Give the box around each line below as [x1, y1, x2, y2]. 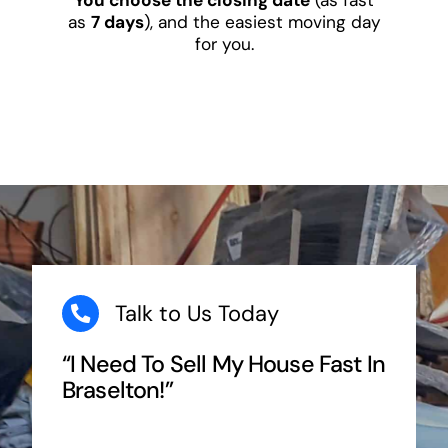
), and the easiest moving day [143, 10, 381, 33]
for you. [194, 32, 254, 55]
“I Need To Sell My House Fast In [61, 349, 386, 380]
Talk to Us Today [114, 298, 279, 328]
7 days [90, 10, 144, 33]
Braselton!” [61, 375, 173, 406]
